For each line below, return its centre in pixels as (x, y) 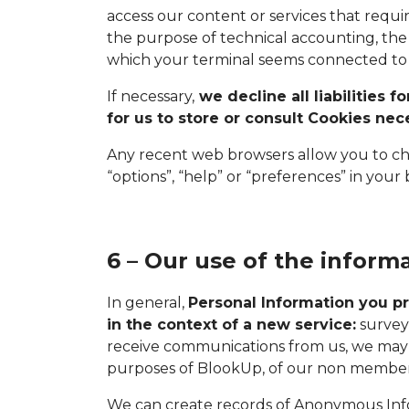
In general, (147, 302)
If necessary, (151, 96)
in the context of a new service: (231, 324)
